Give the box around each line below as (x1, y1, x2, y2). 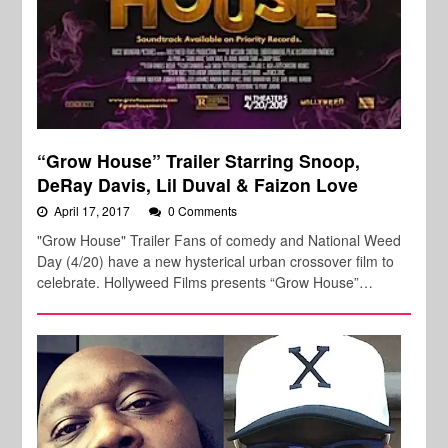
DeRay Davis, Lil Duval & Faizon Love (37, 172, 359, 198)
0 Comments (168, 202, 238, 220)
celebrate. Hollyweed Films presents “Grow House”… (37, 272, 374, 293)
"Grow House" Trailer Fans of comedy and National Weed (37, 230, 402, 251)
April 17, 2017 (54, 202, 134, 220)
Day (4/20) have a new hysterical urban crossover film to (37, 251, 395, 272)
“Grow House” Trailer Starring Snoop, (37, 148, 361, 174)
